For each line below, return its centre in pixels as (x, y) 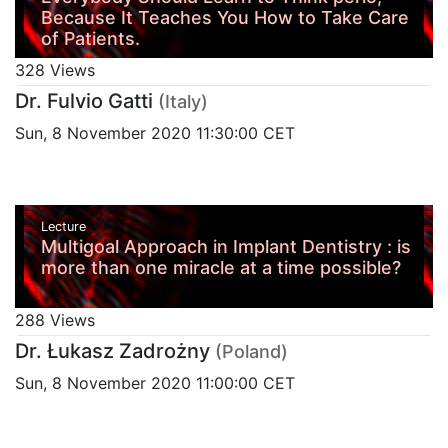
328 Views (55, 69)
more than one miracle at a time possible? (220, 268)
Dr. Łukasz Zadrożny (112, 351)
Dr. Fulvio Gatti (84, 100)
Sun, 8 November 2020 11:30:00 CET (155, 132)
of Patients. (90, 38)
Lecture (65, 227)
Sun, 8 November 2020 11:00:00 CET (155, 383)
